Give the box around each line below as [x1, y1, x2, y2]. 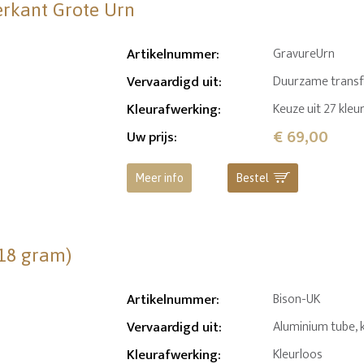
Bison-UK [273, 288, 321, 310]
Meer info [135, 171, 184, 185]
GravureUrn [273, 43, 336, 66]
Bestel [235, 171, 269, 185]
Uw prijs [127, 126, 175, 149]
